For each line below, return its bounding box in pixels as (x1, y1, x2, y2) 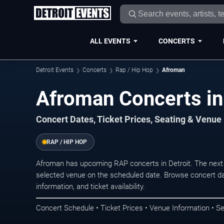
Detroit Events (36, 66, 73, 73)
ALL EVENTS (89, 36, 130, 45)
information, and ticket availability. (36, 182, 145, 191)
